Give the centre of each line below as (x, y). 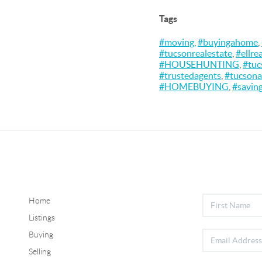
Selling (39, 251)
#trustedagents (190, 75)
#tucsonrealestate (196, 53)
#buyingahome (228, 42)
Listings (42, 217)
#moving (177, 42)
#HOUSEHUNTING (199, 64)
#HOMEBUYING (194, 87)
